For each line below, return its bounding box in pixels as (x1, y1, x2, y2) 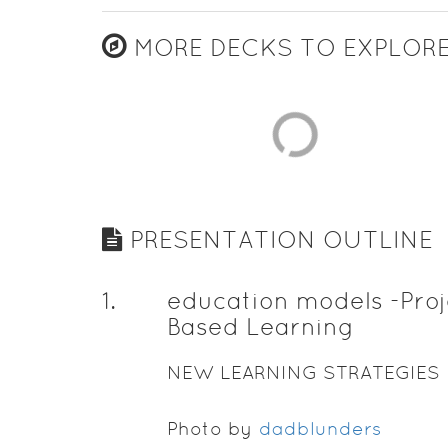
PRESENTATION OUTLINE (123, 226, 433, 253)
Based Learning (166, 313, 354, 340)
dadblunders (258, 418, 381, 439)
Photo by (166, 418, 258, 439)
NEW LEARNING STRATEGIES (166, 362, 440, 383)
